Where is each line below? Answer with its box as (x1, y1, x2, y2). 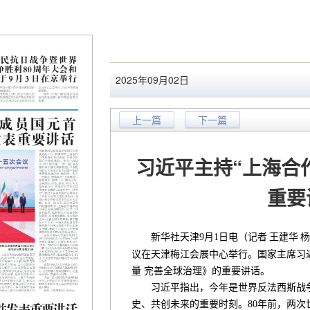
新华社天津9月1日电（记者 (131, 232, 267, 242)
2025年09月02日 (116, 73, 189, 86)
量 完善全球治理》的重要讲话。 (131, 266, 270, 276)
